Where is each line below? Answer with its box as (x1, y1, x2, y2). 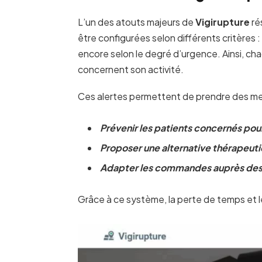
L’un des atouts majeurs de (77, 16, 195, 29)
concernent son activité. (77, 63, 184, 76)
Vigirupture (195, 16, 250, 29)
